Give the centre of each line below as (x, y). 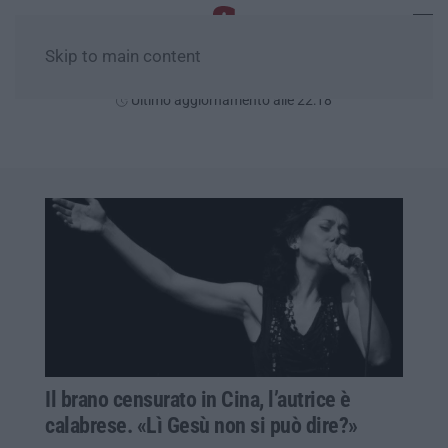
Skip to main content (123, 56)
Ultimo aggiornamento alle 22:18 (230, 100)
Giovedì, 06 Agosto (224, 76)
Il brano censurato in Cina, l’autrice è (198, 399)
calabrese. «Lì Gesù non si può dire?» (201, 425)
